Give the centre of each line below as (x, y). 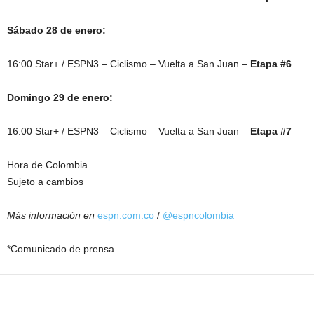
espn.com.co (126, 216)
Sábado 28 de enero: (56, 30)
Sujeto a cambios (45, 182)
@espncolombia (198, 216)
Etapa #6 (271, 64)
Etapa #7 (271, 131)
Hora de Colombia (47, 165)
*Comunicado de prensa (61, 249)
